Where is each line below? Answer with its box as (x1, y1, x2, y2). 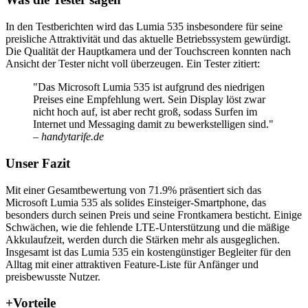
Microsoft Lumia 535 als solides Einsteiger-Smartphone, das (5, 196, 266, 208)
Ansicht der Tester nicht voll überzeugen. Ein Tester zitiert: (5, 58, 260, 70)
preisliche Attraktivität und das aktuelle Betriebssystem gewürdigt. (5, 33, 291, 45)
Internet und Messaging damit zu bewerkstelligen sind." (33, 118, 274, 131)
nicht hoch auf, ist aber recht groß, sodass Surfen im (33, 106, 257, 118)
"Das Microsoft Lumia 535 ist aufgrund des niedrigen (33, 81, 265, 93)
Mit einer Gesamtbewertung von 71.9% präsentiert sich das (5, 184, 261, 196)
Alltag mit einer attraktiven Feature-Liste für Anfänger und (5, 258, 258, 270)
